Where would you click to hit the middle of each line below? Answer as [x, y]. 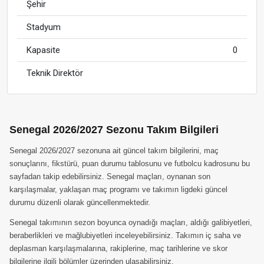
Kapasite [43, 50]
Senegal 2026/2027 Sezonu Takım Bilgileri [114, 130]
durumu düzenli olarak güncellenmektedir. [80, 202]
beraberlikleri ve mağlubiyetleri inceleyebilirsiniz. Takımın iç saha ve [125, 235]
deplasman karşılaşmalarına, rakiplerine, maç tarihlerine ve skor [118, 248]
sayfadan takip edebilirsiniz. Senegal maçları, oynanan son [110, 176]
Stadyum [44, 27]
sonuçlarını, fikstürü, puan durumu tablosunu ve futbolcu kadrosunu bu [130, 164]
